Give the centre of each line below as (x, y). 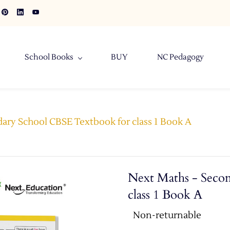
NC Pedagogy (180, 57)
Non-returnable (167, 215)
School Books (49, 57)
